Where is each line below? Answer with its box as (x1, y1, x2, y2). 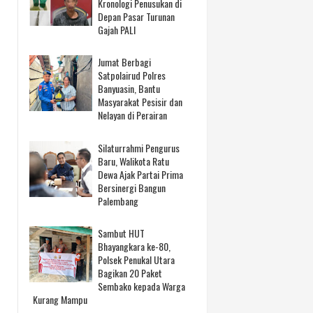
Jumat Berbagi (98, 54, 151, 70)
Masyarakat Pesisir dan (98, 94, 182, 110)
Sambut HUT (98, 225, 145, 240)
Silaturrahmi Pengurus (98, 140, 180, 155)
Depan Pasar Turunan (98, 9, 175, 24)
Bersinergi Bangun (98, 180, 166, 195)
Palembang (98, 193, 138, 208)
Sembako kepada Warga (98, 278, 185, 293)
